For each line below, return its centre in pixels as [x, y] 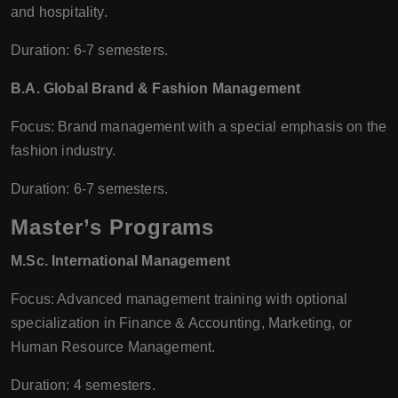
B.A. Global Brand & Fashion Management [156, 88]
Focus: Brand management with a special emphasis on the [199, 126]
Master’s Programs [113, 227]
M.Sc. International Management [121, 260]
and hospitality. [59, 12]
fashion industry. [63, 150]
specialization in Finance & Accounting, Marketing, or [182, 322]
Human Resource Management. [113, 346]
